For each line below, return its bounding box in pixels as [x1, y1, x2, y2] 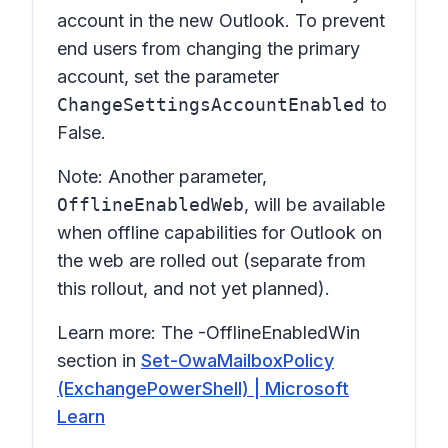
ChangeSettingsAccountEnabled [57, 94, 365, 115]
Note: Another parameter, [57, 166, 267, 187]
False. [57, 122, 106, 143]
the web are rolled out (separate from [57, 250, 366, 271]
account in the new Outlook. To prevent [57, 10, 385, 31]
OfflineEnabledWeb [57, 194, 244, 215]
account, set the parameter [57, 66, 279, 87]
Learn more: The [57, 322, 198, 343]
